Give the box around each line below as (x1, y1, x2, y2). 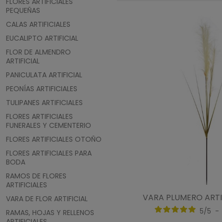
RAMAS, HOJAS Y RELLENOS (6, 208, 94, 218)
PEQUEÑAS (6, 5, 40, 16)
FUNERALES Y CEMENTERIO (6, 120, 91, 131)
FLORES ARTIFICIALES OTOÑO (6, 134, 102, 145)
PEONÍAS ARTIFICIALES (6, 84, 77, 94)
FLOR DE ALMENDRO (6, 47, 71, 57)
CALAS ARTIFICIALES (6, 19, 70, 30)
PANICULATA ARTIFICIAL (6, 70, 82, 80)
